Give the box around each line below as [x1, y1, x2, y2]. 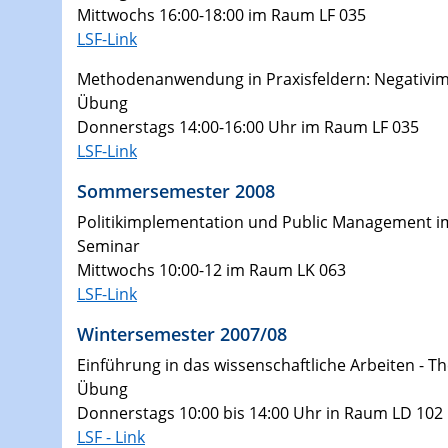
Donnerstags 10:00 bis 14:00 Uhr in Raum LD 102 [77, 401, 443, 424]
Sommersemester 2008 [77, 177, 275, 203]
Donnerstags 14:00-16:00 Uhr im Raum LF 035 [77, 115, 419, 138]
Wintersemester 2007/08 [77, 320, 287, 346]
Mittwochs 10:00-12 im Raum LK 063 [77, 258, 346, 281]
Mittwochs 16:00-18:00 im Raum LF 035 [77, 3, 366, 26]
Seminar [77, 234, 140, 257]
